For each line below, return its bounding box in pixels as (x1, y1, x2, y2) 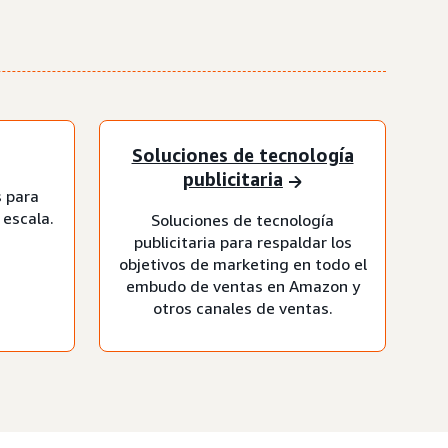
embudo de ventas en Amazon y (125, 275, 360, 296)
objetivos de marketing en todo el (118, 253, 367, 274)
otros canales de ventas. (152, 297, 333, 318)
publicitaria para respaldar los (133, 231, 352, 252)
